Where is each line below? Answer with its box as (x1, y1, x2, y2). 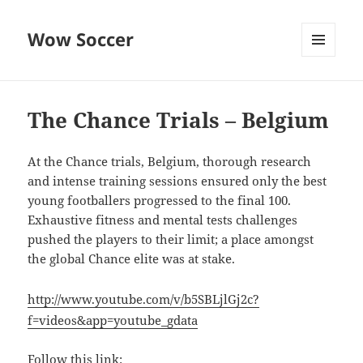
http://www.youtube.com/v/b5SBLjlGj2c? (28, 291, 260, 308)
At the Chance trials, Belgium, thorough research (28, 153, 312, 170)
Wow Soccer (28, 27, 135, 52)
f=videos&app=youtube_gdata (28, 312, 199, 329)
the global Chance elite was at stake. (28, 250, 236, 267)
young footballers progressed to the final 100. (28, 192, 292, 209)
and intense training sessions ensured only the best (28, 173, 327, 190)
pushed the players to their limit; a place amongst (28, 231, 314, 248)
